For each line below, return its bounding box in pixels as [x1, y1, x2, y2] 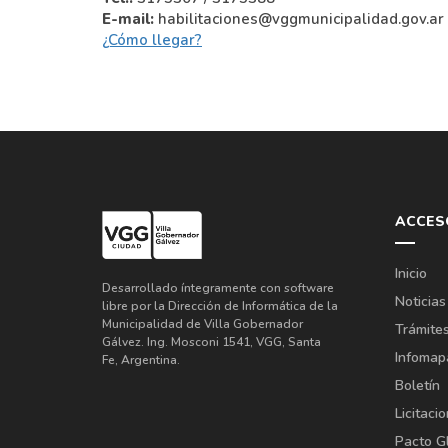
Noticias [394, 291, 446, 311]
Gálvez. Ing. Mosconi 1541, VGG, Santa [102, 334, 321, 351]
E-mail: [102, 8, 154, 29]
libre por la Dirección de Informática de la [102, 298, 338, 315]
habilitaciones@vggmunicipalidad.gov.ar [154, 8, 444, 29]
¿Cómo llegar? [102, 29, 202, 50]
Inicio [394, 263, 427, 283]
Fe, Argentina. [102, 352, 180, 369]
